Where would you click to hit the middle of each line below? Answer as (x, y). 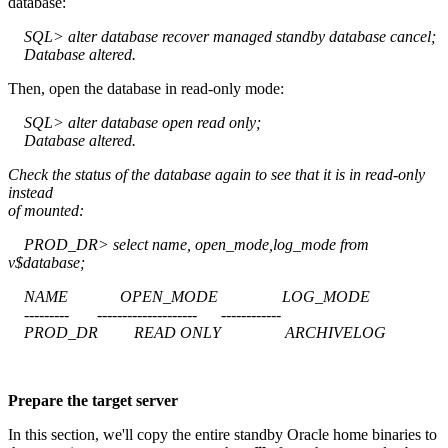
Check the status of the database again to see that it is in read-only (216, 174)
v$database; (46, 262)
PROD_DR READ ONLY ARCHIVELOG (197, 332)
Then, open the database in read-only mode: (146, 88)
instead (30, 192)
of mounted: (46, 210)
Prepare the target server (93, 400)
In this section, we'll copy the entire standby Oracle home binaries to (222, 434)
